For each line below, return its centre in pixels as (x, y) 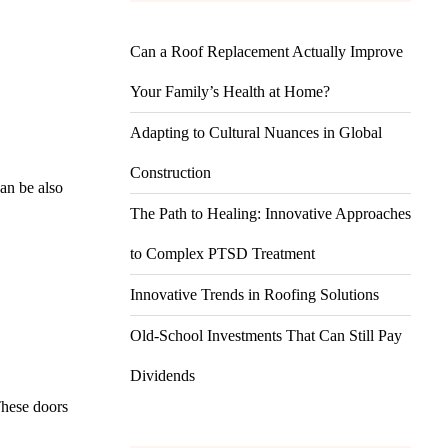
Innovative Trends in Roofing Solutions (254, 294)
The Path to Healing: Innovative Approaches (270, 213)
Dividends (162, 375)
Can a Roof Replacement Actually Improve (266, 51)
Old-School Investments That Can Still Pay (265, 335)
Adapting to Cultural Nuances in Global (255, 132)
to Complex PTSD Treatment (222, 253)
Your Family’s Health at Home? (229, 91)
